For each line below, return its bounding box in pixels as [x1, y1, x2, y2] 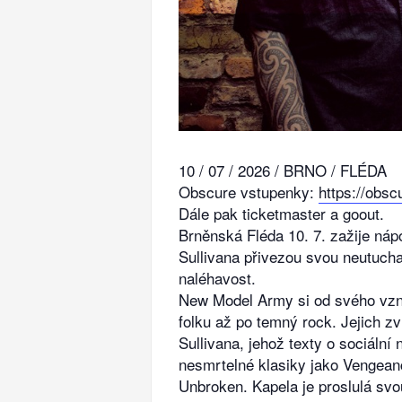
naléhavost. [179, 267, 256, 290]
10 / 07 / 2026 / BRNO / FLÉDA [179, 159, 387, 182]
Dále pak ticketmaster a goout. [179, 202, 384, 225]
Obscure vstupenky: [179, 180, 319, 204]
